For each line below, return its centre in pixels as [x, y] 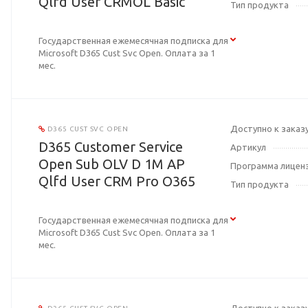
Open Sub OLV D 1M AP [112, 164]
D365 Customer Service [111, 147]
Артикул [249, 147]
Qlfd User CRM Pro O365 [117, 181]
